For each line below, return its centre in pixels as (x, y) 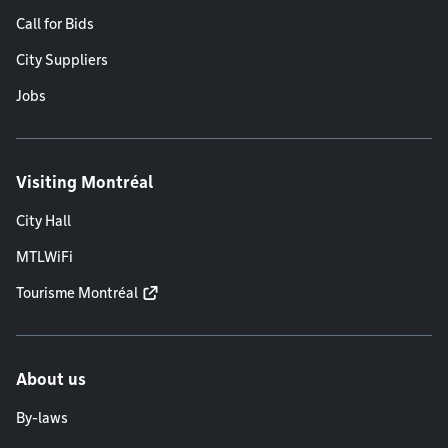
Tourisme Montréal (77, 293)
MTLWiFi (44, 257)
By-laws (42, 418)
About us (51, 380)
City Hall (43, 221)
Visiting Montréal (84, 183)
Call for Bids (55, 24)
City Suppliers (62, 60)
